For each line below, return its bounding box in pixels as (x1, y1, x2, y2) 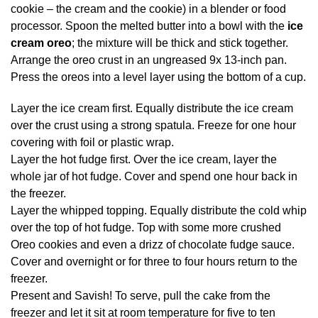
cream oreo (11, 37, 72, 50)
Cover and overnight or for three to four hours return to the (11, 256, 297, 268)
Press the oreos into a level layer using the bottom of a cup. (11, 71, 306, 84)
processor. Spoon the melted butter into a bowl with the (11, 20, 287, 33)
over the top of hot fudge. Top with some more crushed (11, 221, 281, 234)
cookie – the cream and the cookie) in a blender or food (11, 3, 286, 16)
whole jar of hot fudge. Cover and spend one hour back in (11, 170, 297, 183)
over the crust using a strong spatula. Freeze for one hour (11, 119, 296, 132)
